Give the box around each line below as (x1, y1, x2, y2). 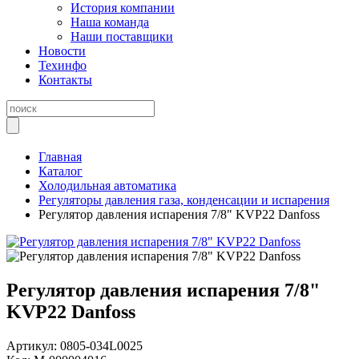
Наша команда (71, 15, 149, 29)
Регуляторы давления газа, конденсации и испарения (38, 193, 329, 207)
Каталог (38, 164, 83, 178)
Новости (38, 44, 86, 58)
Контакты (38, 73, 92, 87)
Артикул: (6, 338, 60, 353)
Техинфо (38, 58, 87, 72)
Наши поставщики (71, 30, 173, 43)
